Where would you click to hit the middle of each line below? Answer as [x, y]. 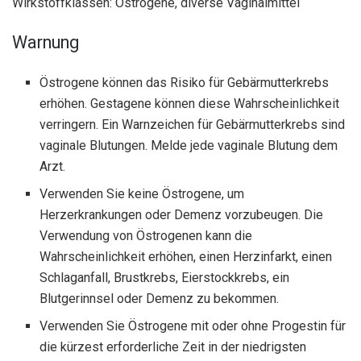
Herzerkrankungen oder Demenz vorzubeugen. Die [182, 214]
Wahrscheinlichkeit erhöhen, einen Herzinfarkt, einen [186, 256]
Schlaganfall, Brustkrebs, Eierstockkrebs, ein [165, 277]
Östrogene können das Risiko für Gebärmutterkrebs [185, 82]
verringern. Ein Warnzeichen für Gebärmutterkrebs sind [193, 124]
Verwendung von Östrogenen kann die [146, 235]
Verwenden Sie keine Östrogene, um [142, 193]
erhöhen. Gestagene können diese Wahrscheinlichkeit [190, 103]
